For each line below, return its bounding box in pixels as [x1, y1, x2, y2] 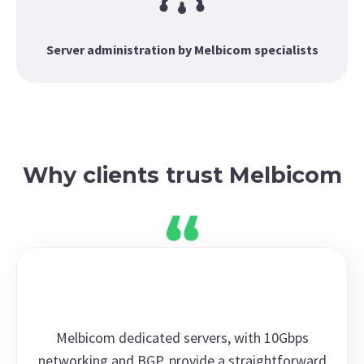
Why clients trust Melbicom [22, 162, 342, 189]
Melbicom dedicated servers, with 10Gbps [55, 328, 309, 348]
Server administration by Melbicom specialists [45, 41, 318, 58]
